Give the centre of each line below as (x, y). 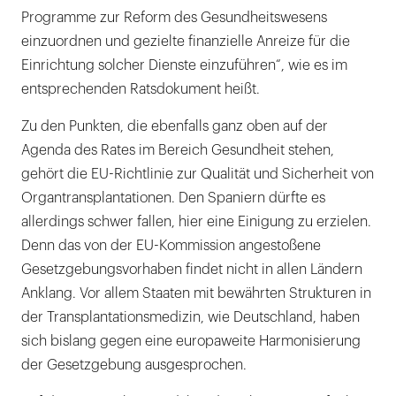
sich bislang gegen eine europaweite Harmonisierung (191, 342)
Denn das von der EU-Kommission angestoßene (171, 246)
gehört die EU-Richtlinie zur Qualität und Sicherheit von (198, 175)
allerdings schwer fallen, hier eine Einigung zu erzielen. (196, 222)
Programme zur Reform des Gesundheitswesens (174, 18)
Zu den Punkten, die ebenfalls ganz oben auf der (175, 127)
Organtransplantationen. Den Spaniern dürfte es (173, 198)
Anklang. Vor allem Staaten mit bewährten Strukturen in (196, 294)
